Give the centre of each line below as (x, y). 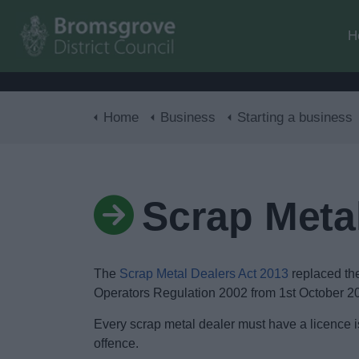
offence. (117, 343)
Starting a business (295, 117)
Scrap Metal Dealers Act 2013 (204, 274)
